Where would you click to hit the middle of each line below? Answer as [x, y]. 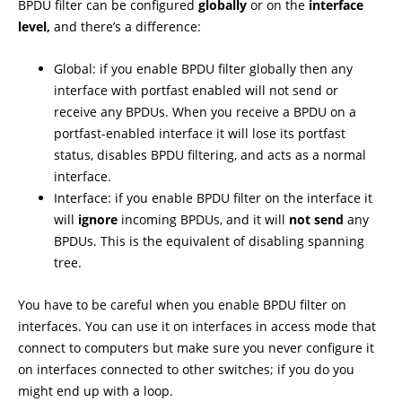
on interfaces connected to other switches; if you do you [186, 369]
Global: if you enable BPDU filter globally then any [203, 69]
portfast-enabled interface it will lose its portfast [200, 133]
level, [34, 26]
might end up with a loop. [96, 391]
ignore [98, 219]
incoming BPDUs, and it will [203, 219]
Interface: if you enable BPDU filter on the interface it [213, 198]
